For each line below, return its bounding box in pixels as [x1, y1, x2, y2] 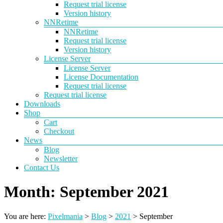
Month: [4, 183, 60, 201]
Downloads [24, 100, 60, 108]
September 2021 [60, 183, 169, 201]
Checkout [44, 127, 74, 135]
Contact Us [24, 163, 59, 172]
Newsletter [44, 154, 78, 163]
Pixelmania [48, 212, 83, 221]
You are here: [4, 212, 48, 221]
